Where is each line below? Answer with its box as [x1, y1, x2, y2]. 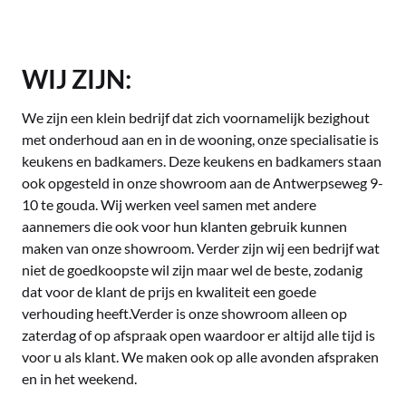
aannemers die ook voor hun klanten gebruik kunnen [22, 217, 347, 235]
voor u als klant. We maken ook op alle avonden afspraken [22, 348, 379, 365]
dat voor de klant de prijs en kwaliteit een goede [22, 283, 316, 300]
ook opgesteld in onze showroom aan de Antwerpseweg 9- [22, 174, 383, 191]
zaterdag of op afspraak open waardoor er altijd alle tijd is [22, 326, 375, 343]
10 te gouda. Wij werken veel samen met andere [22, 196, 316, 213]
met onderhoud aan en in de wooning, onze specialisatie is [22, 130, 379, 148]
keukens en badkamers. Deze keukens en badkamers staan [22, 152, 382, 169]
